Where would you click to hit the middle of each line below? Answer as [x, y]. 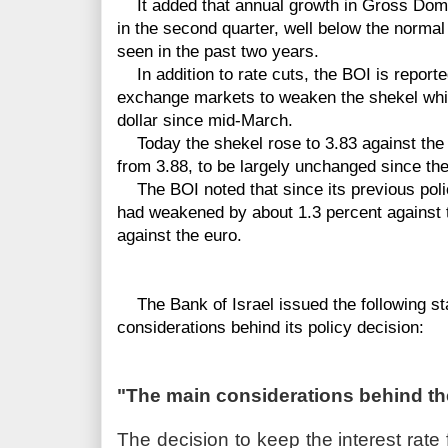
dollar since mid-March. [205, 121]
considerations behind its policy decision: [270, 328]
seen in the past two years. [218, 52]
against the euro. [179, 236]
